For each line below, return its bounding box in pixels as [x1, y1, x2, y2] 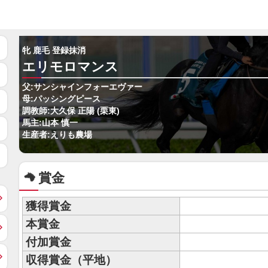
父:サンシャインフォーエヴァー [22, 83, 142, 92]
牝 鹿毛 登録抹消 [22, 46, 86, 55]
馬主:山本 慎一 [22, 118, 78, 127]
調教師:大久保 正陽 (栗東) [22, 106, 120, 115]
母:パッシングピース [22, 95, 100, 103]
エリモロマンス [22, 59, 118, 74]
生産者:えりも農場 [22, 130, 92, 139]
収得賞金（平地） [26, 254, 117, 266]
